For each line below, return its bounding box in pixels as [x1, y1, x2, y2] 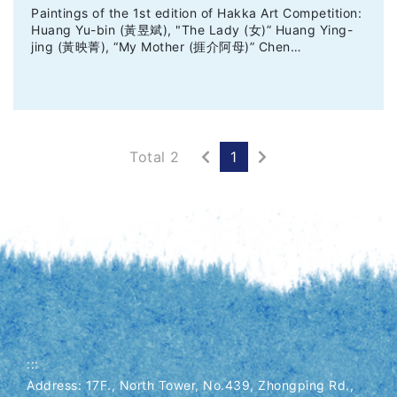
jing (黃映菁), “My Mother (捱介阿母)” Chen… [31, 38, 301, 54]
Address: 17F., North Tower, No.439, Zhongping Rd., [27, 378, 354, 393]
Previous [209, 147, 270, 165]
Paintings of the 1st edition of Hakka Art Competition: [31, 4, 362, 20]
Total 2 [129, 148, 180, 166]
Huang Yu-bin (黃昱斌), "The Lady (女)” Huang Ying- [31, 21, 353, 37]
